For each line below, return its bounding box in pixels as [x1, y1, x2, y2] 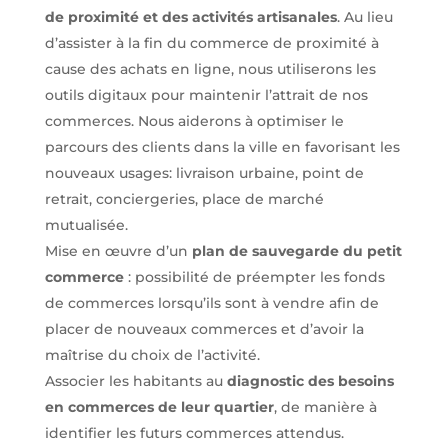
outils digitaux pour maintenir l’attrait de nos [44, 86, 368, 104]
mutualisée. [44, 216, 128, 234]
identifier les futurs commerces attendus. [44, 424, 344, 442]
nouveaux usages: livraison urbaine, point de [44, 164, 364, 182]
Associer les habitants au [44, 372, 227, 390]
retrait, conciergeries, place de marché [44, 190, 324, 208]
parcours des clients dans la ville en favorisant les [44, 138, 400, 156]
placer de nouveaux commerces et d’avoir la [44, 320, 364, 338]
